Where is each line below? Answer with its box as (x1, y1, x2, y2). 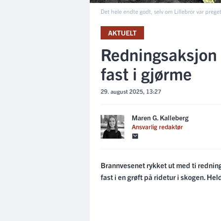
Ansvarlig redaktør (132, 122, 183, 131)
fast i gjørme (101, 63, 192, 84)
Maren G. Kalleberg (132, 112, 188, 122)
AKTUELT (108, 28, 137, 37)
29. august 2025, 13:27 (101, 87, 161, 95)
